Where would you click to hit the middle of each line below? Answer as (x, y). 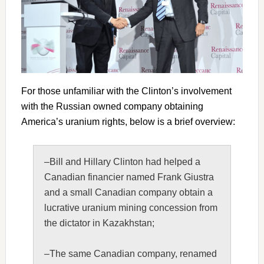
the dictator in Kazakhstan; (99, 223)
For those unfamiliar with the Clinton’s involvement (126, 91)
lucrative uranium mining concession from (131, 207)
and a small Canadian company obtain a (128, 192)
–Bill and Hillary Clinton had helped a (122, 161)
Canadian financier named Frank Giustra (129, 177)
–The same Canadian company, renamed (130, 253)
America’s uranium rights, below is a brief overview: (128, 121)
